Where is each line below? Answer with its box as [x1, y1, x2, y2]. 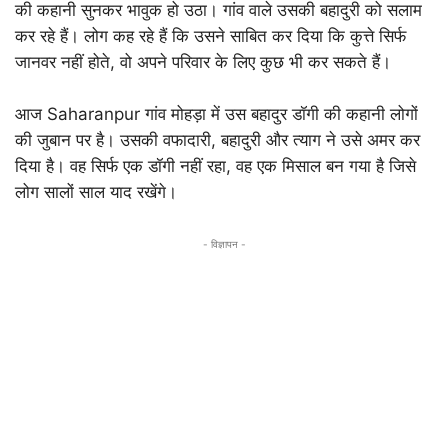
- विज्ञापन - [202, 237, 246, 250]
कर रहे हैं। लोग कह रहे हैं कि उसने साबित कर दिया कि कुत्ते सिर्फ [15, 25, 406, 46]
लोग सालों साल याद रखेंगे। [15, 181, 177, 202]
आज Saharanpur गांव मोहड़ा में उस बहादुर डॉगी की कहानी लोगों [15, 103, 418, 124]
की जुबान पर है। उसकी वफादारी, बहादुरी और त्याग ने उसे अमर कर [15, 129, 420, 150]
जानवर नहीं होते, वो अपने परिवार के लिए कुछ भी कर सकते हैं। [15, 51, 391, 72]
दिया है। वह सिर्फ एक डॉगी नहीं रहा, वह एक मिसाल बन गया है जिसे [15, 155, 416, 176]
